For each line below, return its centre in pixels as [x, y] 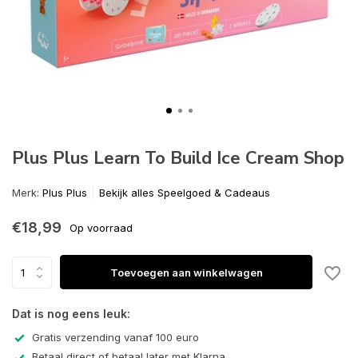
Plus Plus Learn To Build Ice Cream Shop [178, 158]
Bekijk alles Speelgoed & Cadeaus [185, 193]
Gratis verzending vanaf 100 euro [115, 337]
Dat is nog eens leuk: [71, 314]
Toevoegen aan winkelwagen [186, 272]
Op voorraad [101, 227]
